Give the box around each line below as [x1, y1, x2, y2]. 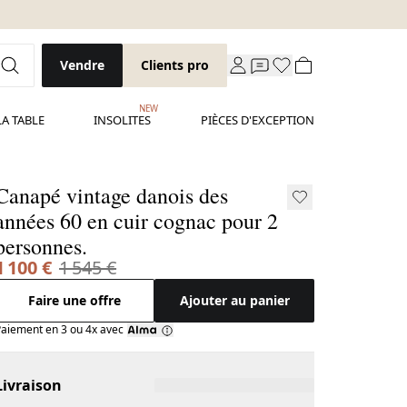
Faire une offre [28, 292, 122, 309]
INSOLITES [94, 112, 152, 128]
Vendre [60, 56, 104, 74]
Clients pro [141, 56, 209, 74]
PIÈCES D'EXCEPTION [201, 112, 314, 128]
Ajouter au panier [179, 292, 290, 309]
